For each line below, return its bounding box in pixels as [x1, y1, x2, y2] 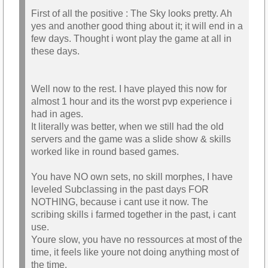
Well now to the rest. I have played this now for [31, 84, 227, 95]
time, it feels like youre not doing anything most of [31, 247, 239, 258]
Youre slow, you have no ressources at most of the [31, 234, 242, 245]
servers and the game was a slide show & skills [31, 134, 231, 145]
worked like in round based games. [31, 147, 179, 157]
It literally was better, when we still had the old [31, 121, 224, 132]
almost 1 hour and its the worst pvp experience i [31, 96, 232, 107]
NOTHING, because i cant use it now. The [31, 197, 208, 208]
